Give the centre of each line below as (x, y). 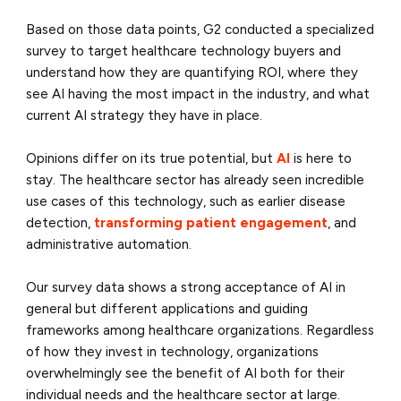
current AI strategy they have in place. (145, 116)
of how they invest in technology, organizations (173, 352)
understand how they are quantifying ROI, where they (192, 73)
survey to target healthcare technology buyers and (184, 51)
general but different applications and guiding (167, 309)
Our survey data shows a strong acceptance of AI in (186, 288)
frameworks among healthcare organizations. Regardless (200, 331)
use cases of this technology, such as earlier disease (186, 202)
